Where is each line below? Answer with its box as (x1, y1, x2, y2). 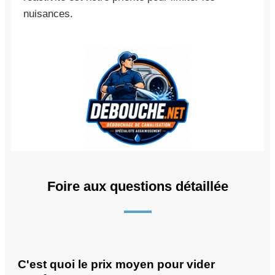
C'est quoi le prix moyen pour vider (18, 257, 215, 271)
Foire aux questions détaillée (47, 178, 228, 194)
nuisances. (23, 7, 73, 20)
